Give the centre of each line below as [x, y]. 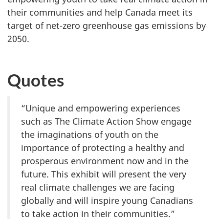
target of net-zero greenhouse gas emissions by [107, 25]
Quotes [36, 80]
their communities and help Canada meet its [100, 12]
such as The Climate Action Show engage [106, 121]
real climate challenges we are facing [98, 187]
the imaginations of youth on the [90, 135]
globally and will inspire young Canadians [107, 201]
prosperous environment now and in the [105, 161]
